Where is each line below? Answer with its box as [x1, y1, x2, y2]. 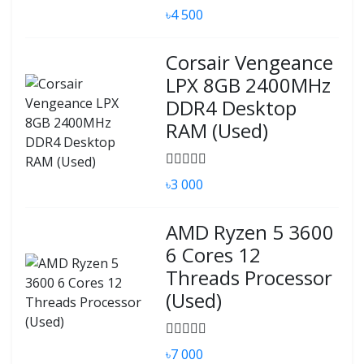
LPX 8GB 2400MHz [166, 71, 331, 98]
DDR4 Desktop [166, 94, 297, 121]
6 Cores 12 [166, 241, 262, 268]
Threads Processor [166, 264, 333, 291]
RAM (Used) [166, 117, 269, 144]
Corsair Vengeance [166, 49, 334, 76]
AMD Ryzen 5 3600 [166, 219, 335, 245]
